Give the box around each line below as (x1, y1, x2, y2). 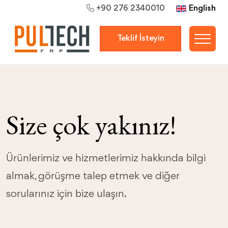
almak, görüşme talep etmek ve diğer (6, 171, 179, 182)
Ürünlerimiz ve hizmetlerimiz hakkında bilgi (6, 153, 206, 164)
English (189, 4, 216, 13)
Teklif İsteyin (117, 34, 164, 43)
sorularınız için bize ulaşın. (6, 189, 127, 199)
